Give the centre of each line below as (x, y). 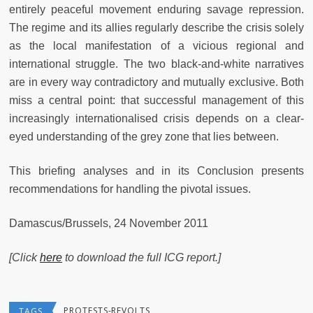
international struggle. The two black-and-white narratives (156, 64)
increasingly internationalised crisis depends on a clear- (156, 118)
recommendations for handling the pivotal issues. (130, 189)
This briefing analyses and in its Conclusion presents (156, 170)
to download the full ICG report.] (141, 257)
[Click (24, 257)
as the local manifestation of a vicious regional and (156, 45)
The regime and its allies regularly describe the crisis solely (156, 27)
